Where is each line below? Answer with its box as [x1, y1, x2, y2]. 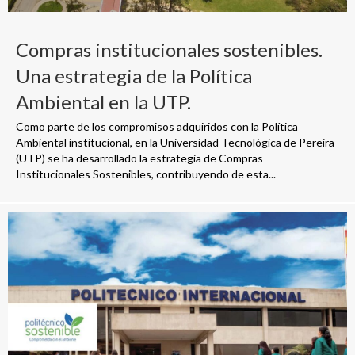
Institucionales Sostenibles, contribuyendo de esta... [16, 167, 276, 181]
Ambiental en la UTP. [16, 90, 191, 114]
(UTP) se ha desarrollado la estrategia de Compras [16, 151, 263, 166]
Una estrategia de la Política [16, 64, 252, 88]
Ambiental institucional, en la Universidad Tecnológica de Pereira [16, 136, 334, 150]
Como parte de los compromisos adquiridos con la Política [16, 120, 298, 134]
